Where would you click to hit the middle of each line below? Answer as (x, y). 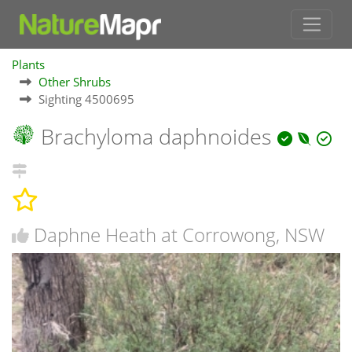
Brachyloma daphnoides (156, 137)
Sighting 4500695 (86, 99)
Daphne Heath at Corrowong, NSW (179, 234)
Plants (28, 65)
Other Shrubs (75, 82)
